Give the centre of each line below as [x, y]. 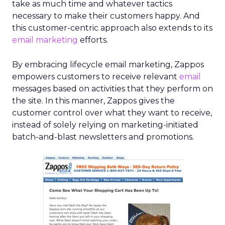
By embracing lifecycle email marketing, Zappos [108, 65]
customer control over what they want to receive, [112, 113]
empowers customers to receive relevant [96, 77]
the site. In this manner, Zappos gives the [93, 101]
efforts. [93, 40]
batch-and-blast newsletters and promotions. [103, 137]
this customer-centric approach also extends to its [112, 28]
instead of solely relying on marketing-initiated [105, 125]
